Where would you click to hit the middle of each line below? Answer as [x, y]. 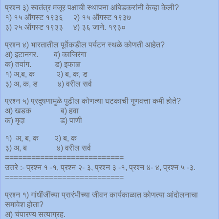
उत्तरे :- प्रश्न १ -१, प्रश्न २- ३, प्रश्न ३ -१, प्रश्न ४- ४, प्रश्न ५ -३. [100, 168]
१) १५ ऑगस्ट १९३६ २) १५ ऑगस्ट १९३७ [68, 17]
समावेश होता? [24, 205]
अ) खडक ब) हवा [42, 111]
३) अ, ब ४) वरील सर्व [48, 148]
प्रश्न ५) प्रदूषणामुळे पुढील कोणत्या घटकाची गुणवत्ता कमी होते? [93, 101]
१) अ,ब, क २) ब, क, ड [46, 74]
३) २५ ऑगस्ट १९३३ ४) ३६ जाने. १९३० [65, 27]
